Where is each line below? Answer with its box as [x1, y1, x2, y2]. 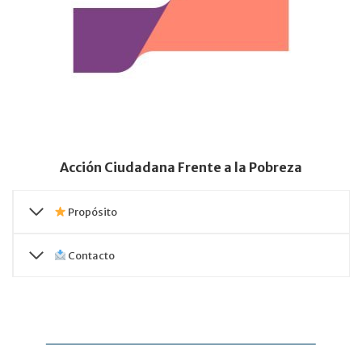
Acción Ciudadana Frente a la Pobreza [60, 159, 302, 175]
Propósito [65, 205, 117, 218]
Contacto [65, 249, 115, 262]
